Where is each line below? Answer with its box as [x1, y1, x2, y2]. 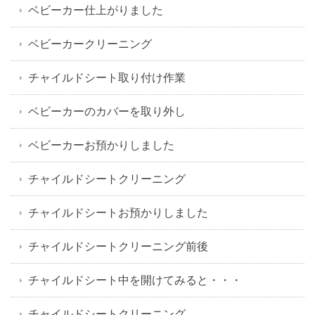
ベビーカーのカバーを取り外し [28, 104, 186, 119]
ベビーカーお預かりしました [28, 138, 174, 153]
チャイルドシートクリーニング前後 [28, 239, 208, 254]
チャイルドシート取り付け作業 [28, 70, 186, 85]
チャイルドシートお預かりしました [28, 205, 208, 220]
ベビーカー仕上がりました [28, 3, 163, 18]
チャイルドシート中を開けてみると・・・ [28, 273, 242, 288]
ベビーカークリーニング [28, 37, 152, 51]
